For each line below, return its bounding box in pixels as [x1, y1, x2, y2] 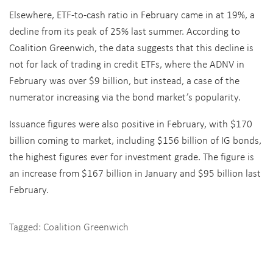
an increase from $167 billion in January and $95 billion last [9, 166, 261, 180]
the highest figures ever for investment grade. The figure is [9, 149, 254, 163]
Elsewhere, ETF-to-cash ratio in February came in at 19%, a [9, 7, 255, 21]
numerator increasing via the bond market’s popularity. [9, 90, 241, 104]
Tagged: [9, 219, 43, 233]
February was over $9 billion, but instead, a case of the [9, 73, 239, 87]
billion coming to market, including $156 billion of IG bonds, [9, 133, 261, 147]
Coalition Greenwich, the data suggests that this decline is [9, 40, 253, 54]
